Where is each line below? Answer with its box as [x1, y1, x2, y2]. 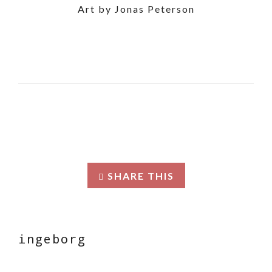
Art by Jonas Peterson [77, 2, 195, 15]
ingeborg [18, 230, 86, 246]
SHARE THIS [107, 169, 174, 182]
